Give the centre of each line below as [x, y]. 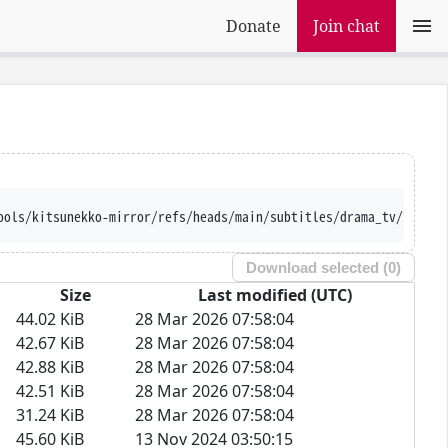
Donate [253, 26]
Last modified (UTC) [274, 294]
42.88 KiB [50, 366]
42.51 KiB [50, 390]
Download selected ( [317, 268]
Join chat [346, 26]
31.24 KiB [50, 414]
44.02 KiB [50, 318]
